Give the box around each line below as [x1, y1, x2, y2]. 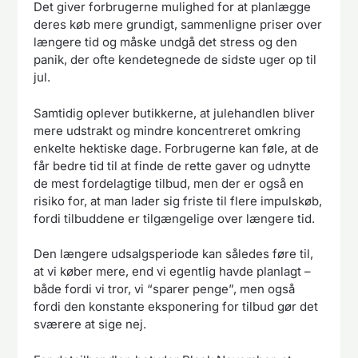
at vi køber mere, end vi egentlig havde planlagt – [34, 264, 312, 280]
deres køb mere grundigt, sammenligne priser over [34, 17, 323, 33]
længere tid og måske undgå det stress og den [34, 34, 298, 50]
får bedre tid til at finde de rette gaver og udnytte [34, 157, 312, 173]
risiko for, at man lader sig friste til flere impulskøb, [34, 193, 323, 209]
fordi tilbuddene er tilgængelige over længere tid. [34, 210, 316, 226]
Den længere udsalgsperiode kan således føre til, [34, 246, 314, 262]
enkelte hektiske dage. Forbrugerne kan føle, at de [34, 140, 320, 156]
